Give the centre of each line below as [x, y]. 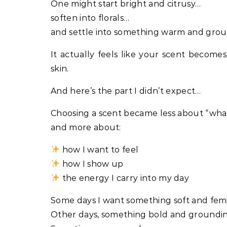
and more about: [86, 127]
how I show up [92, 164]
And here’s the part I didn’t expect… [126, 91]
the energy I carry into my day [125, 178]
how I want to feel [99, 149]
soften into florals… [90, 18]
